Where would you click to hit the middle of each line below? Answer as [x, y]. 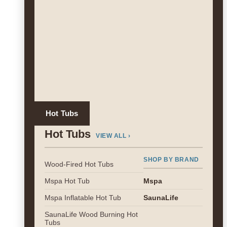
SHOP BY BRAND [171, 160]
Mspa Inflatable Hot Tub [83, 198]
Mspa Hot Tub [67, 181]
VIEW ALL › [113, 136]
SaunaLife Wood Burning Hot [91, 214]
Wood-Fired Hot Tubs [79, 164]
